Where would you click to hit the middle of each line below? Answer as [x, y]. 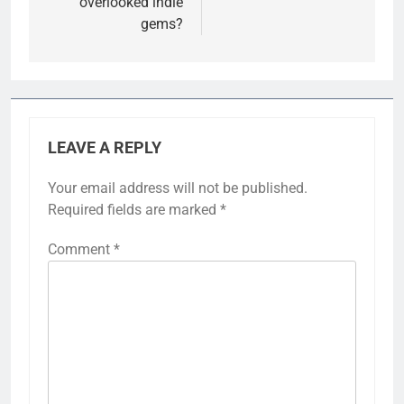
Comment [81, 249]
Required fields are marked [134, 209]
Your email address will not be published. [178, 188]
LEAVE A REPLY [105, 147]
